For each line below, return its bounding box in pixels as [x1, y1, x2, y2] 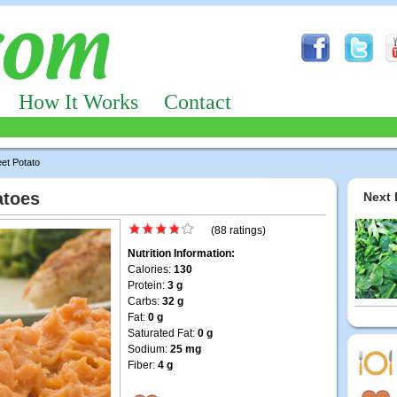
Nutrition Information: [128, 247, 235, 260]
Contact [164, 90, 231, 113]
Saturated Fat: [128, 327, 198, 339]
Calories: [128, 263, 174, 276]
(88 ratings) [211, 224, 266, 237]
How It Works [19, 90, 138, 113]
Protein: [128, 279, 167, 292]
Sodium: [128, 343, 170, 355]
